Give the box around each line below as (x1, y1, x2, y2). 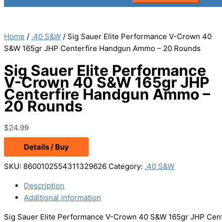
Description (24, 181, 64, 191)
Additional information (24, 193, 101, 203)
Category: (109, 162, 145, 171)
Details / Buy (24, 142, 69, 152)
